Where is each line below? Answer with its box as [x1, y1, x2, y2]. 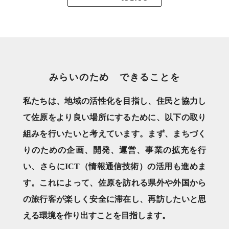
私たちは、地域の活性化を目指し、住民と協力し [22, 97, 207, 105]
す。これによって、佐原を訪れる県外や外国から [22, 178, 207, 187]
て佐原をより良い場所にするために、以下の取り [22, 113, 207, 122]
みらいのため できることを [49, 72, 180, 82]
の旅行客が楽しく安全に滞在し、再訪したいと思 [22, 195, 207, 203]
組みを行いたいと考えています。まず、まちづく [22, 129, 207, 138]
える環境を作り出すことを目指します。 [22, 211, 170, 220]
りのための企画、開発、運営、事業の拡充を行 [22, 146, 207, 154]
